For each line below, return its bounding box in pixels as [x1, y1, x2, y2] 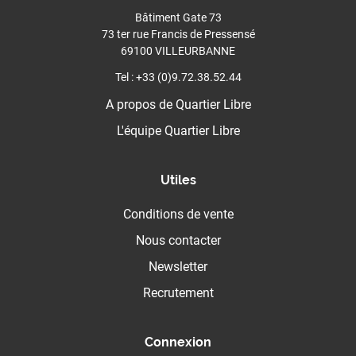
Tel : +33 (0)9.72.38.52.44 [114, 71, 242, 84]
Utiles [160, 172, 196, 188]
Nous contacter [135, 233, 221, 249]
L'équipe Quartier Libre [116, 123, 240, 139]
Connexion [145, 335, 211, 350]
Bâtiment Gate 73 [134, 11, 222, 25]
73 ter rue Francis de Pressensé [101, 28, 255, 41]
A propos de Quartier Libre [105, 97, 251, 113]
